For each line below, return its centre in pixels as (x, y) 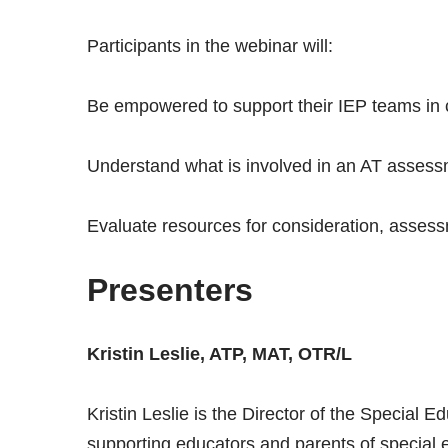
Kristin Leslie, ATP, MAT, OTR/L (219, 353)
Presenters (169, 289)
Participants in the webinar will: (209, 45)
